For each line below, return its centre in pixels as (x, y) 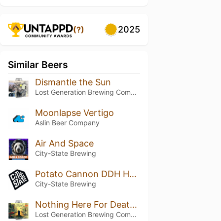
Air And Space (64, 143)
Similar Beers (38, 65)
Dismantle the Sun (73, 82)
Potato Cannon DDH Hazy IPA (133, 174)
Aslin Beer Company (67, 122)
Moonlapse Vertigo (74, 112)
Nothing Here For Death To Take (133, 204)
